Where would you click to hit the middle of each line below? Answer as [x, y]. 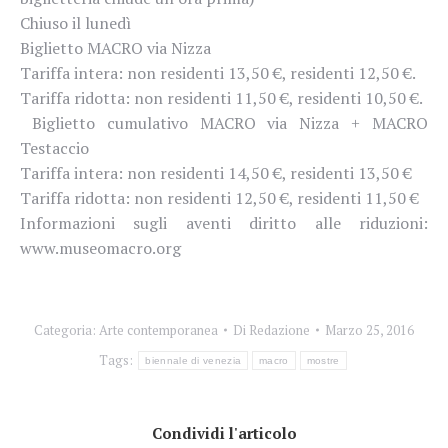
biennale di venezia [193, 360]
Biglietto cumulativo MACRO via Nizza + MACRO [224, 122]
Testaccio [54, 147]
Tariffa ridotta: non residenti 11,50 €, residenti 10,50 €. [221, 97]
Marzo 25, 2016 [369, 329]
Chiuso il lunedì [75, 22]
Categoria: [66, 329]
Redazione [279, 329]
